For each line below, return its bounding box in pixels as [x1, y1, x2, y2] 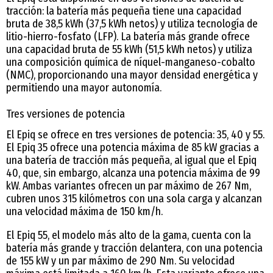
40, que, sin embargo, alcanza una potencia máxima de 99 [6, 166, 260, 180]
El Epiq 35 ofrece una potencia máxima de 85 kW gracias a [6, 141, 259, 155]
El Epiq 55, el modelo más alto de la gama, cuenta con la [6, 229, 251, 243]
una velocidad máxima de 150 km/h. [6, 205, 163, 219]
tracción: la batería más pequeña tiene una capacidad [6, 4, 241, 18]
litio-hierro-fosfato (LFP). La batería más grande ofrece [6, 30, 250, 44]
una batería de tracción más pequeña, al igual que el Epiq [6, 154, 257, 168]
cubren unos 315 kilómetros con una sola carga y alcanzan [6, 192, 262, 206]
